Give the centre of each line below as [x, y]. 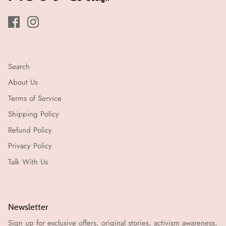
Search [19, 66]
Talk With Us [28, 162]
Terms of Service [35, 98]
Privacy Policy [30, 146]
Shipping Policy [34, 114]
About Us [23, 82]
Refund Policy [30, 130]
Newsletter [28, 207]
